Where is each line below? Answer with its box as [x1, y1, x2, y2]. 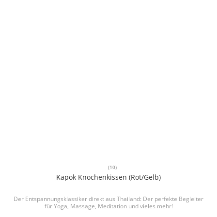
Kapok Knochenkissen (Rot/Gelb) [56, 172, 161, 182]
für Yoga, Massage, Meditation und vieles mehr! [44, 202, 173, 211]
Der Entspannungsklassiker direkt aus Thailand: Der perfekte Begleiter [14, 195, 203, 203]
